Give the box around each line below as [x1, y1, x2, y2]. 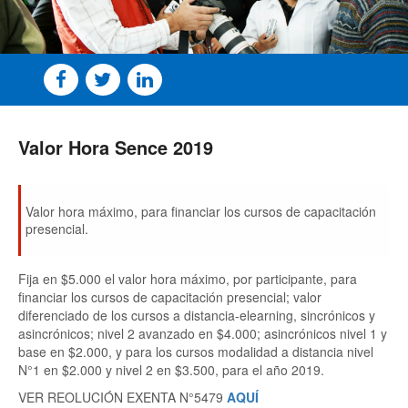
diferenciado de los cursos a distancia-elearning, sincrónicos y [18, 306, 375, 324]
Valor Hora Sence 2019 [18, 134, 213, 160]
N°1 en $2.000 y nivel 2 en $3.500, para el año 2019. [18, 361, 324, 379]
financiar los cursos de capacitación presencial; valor [18, 288, 321, 306]
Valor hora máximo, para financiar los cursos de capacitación [25, 202, 376, 220]
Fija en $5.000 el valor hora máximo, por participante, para [18, 270, 357, 288]
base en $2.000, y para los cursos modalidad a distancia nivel [18, 342, 373, 361]
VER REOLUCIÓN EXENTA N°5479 [18, 388, 227, 406]
